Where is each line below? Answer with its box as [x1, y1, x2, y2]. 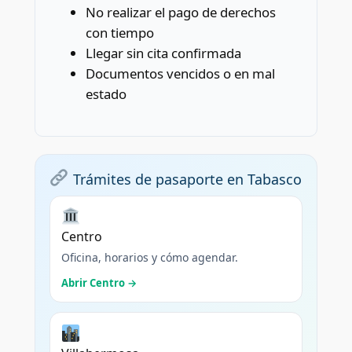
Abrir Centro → [60, 276, 137, 291]
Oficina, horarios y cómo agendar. [60, 250, 238, 266]
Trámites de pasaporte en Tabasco [68, 170, 302, 189]
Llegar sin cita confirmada [85, 43, 241, 62]
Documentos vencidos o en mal [85, 64, 275, 82]
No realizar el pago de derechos [85, 2, 276, 21]
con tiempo [85, 23, 154, 42]
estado [85, 84, 126, 103]
